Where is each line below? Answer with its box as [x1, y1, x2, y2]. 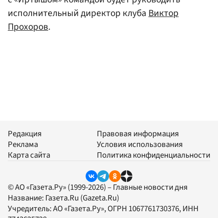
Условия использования [97, 139, 183, 151]
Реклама [8, 139, 38, 151]
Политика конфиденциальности [97, 149, 210, 162]
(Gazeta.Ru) [79, 192, 119, 204]
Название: [8, 192, 45, 204]
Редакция [8, 128, 42, 140]
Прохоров [8, 19, 48, 34]
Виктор [148, 6, 179, 20]
